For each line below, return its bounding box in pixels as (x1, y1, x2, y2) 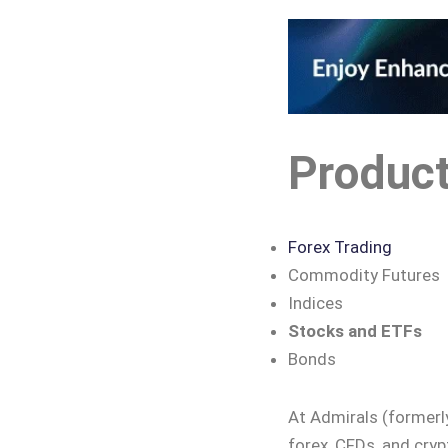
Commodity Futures (287, 265, 440, 286)
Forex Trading (287, 237, 392, 258)
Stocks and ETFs (287, 321, 426, 342)
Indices (287, 293, 343, 314)
